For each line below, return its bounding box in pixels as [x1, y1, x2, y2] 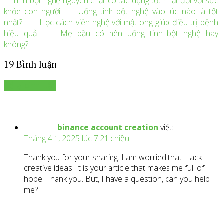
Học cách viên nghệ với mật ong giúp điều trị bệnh [39, 16, 219, 28]
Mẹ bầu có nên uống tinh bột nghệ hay [60, 27, 219, 39]
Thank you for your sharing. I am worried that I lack [24, 152, 202, 163]
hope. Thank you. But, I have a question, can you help [24, 173, 210, 185]
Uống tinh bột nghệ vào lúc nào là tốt [78, 5, 218, 17]
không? [4, 38, 28, 50]
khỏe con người [4, 5, 60, 17]
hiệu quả [4, 27, 42, 39]
